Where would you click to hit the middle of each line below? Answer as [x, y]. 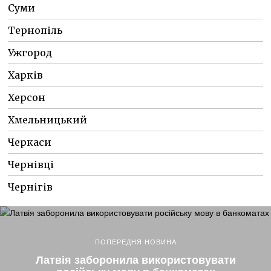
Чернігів [31, 187]
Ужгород [30, 52]
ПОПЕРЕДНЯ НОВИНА [135, 242]
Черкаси [30, 142]
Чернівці [31, 164]
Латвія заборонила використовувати [135, 260]
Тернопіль [35, 30]
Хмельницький [48, 119]
